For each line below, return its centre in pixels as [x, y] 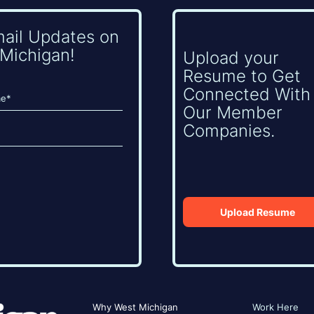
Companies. [229, 131]
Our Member [233, 113]
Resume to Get [242, 76]
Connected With [247, 95]
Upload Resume [257, 212]
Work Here [276, 307]
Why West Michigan [135, 307]
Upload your [231, 58]
